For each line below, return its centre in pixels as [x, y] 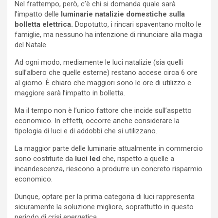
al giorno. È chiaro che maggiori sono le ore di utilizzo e [103, 82]
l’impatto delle [38, 14]
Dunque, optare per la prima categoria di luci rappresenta [105, 196]
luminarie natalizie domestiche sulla [123, 14]
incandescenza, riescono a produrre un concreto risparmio [109, 169]
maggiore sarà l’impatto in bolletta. [70, 93]
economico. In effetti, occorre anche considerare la [97, 120]
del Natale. [31, 45]
